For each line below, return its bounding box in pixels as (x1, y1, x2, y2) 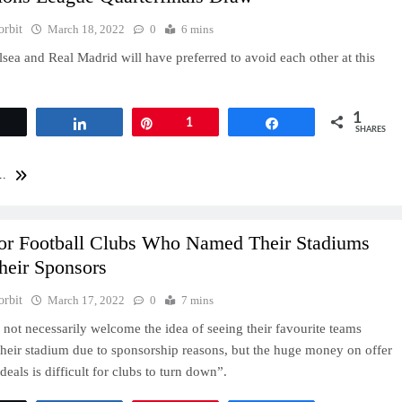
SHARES (355, 125, 386, 134)
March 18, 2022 (48, 22, 126, 36)
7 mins (181, 293, 214, 308)
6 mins (181, 22, 214, 36)
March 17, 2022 (48, 293, 126, 308)
